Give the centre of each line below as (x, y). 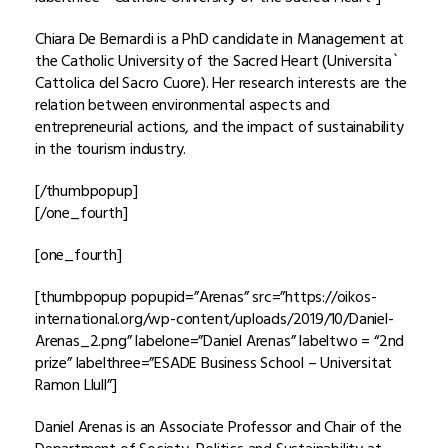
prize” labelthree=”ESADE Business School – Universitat (214, 362)
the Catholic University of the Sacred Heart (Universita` (217, 60)
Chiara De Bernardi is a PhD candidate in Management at (220, 38)
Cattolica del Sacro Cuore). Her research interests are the (221, 82)
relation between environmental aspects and (182, 104)
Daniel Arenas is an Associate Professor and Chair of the (218, 426)
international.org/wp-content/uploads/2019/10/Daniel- (214, 318)
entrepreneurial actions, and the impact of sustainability (219, 126)
